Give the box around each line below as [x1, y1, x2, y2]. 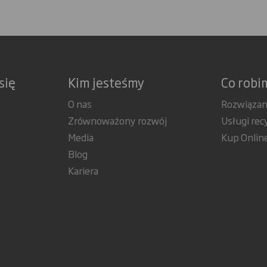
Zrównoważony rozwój [67, 113, 167, 128]
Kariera [67, 163, 98, 178]
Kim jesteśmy [67, 72, 144, 91]
